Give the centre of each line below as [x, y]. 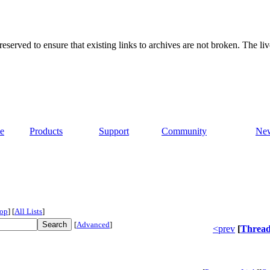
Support [114, 131]
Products [46, 131]
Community [184, 131]
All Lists [28, 212]
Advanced [93, 225]
